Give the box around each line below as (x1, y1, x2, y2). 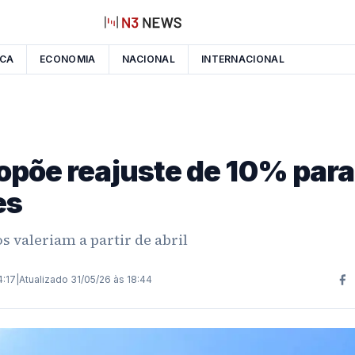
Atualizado (19, 273, 68, 285)
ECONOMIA (40, 53, 96, 65)
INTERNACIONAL (200, 53, 284, 65)
